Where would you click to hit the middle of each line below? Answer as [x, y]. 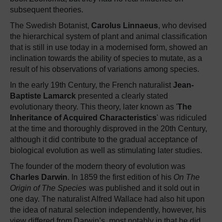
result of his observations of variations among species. [105, 69]
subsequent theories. [47, 10]
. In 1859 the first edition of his [120, 177]
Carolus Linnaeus [125, 26]
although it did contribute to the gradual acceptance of [104, 139]
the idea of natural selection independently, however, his [108, 210]
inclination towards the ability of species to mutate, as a [106, 58]
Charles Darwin [39, 177]
